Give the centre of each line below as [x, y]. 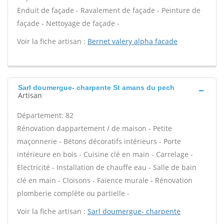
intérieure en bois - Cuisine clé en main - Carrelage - [105, 154]
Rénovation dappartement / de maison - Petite [94, 128]
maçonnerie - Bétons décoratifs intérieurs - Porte [99, 141]
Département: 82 [45, 115]
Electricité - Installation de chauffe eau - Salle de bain [107, 167]
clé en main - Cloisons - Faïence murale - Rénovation [105, 180]
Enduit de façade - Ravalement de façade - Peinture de [109, 10]
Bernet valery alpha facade [132, 41]
